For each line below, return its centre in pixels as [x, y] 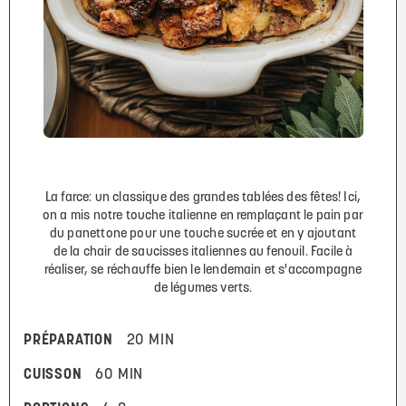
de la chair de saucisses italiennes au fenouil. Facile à [203, 252]
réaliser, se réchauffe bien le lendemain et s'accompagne [203, 270]
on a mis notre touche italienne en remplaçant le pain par [203, 216]
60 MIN [120, 375]
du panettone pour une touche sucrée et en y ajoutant [203, 234]
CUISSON [53, 375]
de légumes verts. [203, 288]
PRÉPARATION [68, 340]
